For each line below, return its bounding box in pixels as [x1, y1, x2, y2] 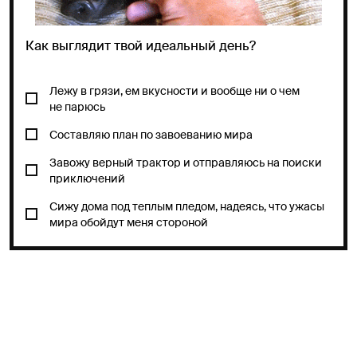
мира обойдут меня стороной [49, 214, 208, 229]
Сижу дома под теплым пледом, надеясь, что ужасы [49, 198, 324, 214]
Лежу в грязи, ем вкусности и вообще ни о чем [49, 83, 300, 98]
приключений [49, 171, 125, 186]
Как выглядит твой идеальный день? [25, 37, 256, 54]
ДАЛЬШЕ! [150, 261, 207, 278]
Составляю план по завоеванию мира [49, 127, 253, 142]
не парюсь [49, 99, 105, 114]
